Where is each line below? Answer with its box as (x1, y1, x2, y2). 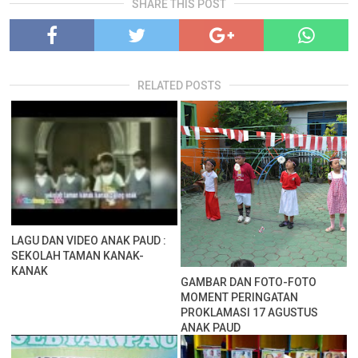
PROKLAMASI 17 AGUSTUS (181, 305, 319, 319)
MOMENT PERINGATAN (181, 290, 299, 304)
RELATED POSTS (137, 78, 221, 92)
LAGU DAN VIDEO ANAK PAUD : (11, 233, 167, 247)
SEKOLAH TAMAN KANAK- (11, 249, 145, 262)
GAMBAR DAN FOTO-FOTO (181, 275, 317, 288)
